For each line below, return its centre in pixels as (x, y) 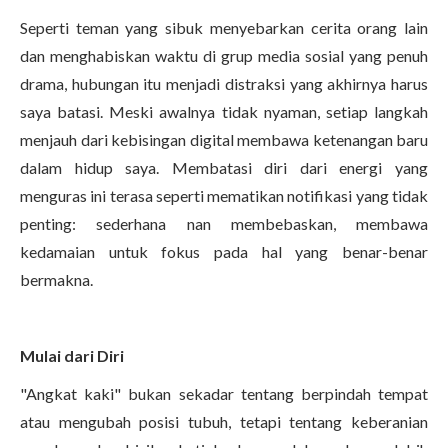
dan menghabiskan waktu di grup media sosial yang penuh (224, 55)
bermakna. (56, 279)
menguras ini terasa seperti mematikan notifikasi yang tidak (224, 195)
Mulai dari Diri (72, 355)
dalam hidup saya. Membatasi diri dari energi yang (224, 167)
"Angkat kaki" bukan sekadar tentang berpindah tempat (224, 393)
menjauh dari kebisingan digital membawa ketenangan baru (224, 139)
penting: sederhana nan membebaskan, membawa (224, 223)
